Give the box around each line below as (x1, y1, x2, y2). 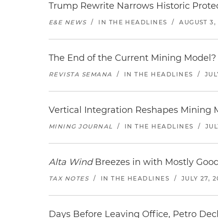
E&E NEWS (49, 18, 87, 26)
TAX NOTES (49, 175, 89, 182)
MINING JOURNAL (49, 123, 113, 130)
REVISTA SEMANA (49, 71, 112, 78)
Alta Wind (49, 157, 92, 167)
